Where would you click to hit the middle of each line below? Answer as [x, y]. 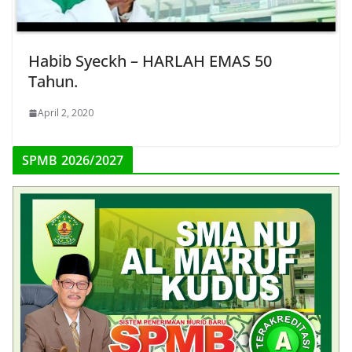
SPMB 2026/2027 [73, 161]
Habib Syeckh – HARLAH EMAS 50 [150, 61]
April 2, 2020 [66, 113]
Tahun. [53, 82]
